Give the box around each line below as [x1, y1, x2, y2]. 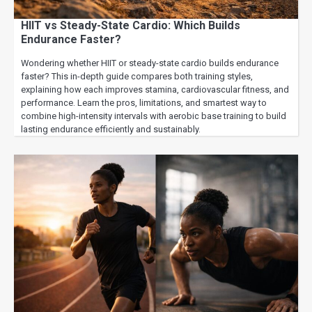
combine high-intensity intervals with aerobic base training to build [21, 110, 286, 121]
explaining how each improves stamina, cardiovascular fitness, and [21, 84, 289, 95]
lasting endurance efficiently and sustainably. [21, 123, 201, 134]
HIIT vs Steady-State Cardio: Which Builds [21, 18, 240, 32]
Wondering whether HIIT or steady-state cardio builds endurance [21, 57, 279, 68]
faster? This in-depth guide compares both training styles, [21, 70, 253, 81]
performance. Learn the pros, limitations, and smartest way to [21, 97, 267, 108]
